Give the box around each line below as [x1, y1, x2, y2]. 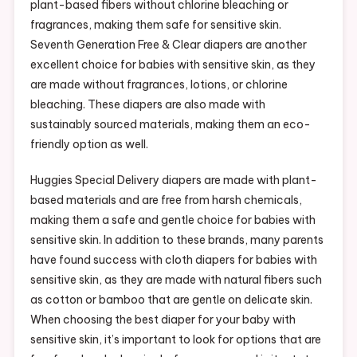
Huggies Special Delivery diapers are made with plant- [29, 172, 317, 187]
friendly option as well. [29, 136, 148, 151]
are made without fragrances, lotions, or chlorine [29, 76, 288, 92]
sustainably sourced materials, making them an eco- [29, 116, 311, 131]
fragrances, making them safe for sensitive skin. [29, 17, 281, 32]
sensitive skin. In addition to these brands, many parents [29, 232, 324, 247]
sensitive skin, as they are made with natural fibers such [29, 272, 322, 287]
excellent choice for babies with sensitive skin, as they [29, 57, 316, 72]
